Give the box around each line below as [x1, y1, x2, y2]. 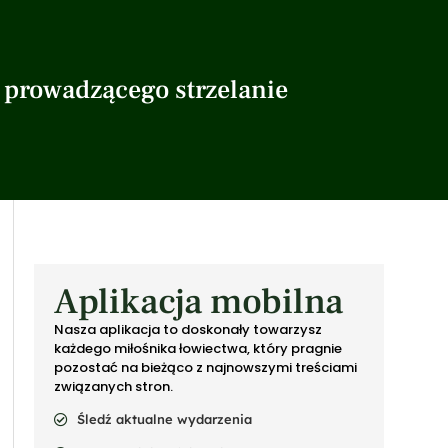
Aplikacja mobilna [54, 279, 343, 325]
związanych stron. [54, 377, 173, 396]
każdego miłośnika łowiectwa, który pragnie [54, 339, 342, 358]
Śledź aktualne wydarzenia [76, 411, 252, 428]
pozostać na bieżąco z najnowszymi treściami [54, 358, 357, 377]
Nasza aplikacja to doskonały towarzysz [54, 320, 322, 339]
